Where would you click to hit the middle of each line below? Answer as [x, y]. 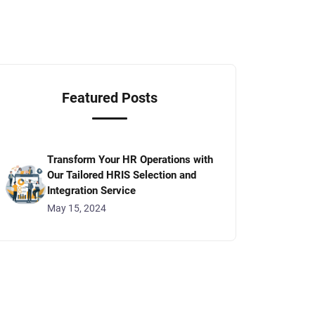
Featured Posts [110, 98]
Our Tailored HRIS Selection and [122, 175]
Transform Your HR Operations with [130, 160]
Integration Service [91, 191]
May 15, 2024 [77, 208]
